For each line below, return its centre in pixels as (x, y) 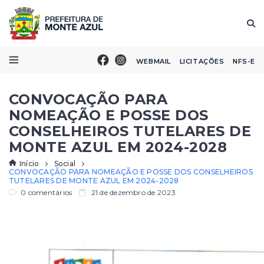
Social (65, 163)
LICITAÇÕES (202, 61)
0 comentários (46, 192)
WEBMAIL (153, 61)
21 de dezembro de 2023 (132, 192)
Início (29, 163)
